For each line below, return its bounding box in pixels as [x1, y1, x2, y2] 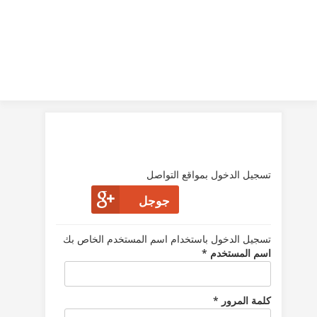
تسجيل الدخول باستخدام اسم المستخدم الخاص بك [63, 232, 271, 246]
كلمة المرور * [213, 294, 271, 307]
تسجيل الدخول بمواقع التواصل [146, 168, 271, 181]
